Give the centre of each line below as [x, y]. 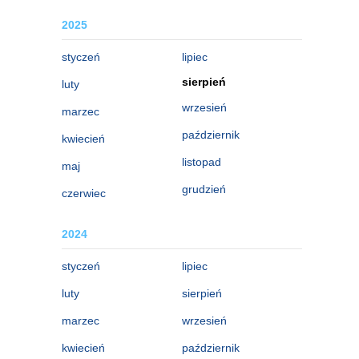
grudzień [204, 189]
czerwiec [84, 193]
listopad [202, 161]
